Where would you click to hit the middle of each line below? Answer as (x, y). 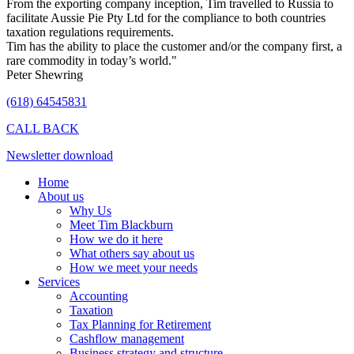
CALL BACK (43, 128)
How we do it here (116, 239)
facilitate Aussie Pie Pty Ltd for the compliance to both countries (166, 17)
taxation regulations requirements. (90, 32)
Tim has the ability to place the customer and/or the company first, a (174, 46)
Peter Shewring (45, 74)
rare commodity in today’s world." (92, 60)
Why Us (90, 210)
